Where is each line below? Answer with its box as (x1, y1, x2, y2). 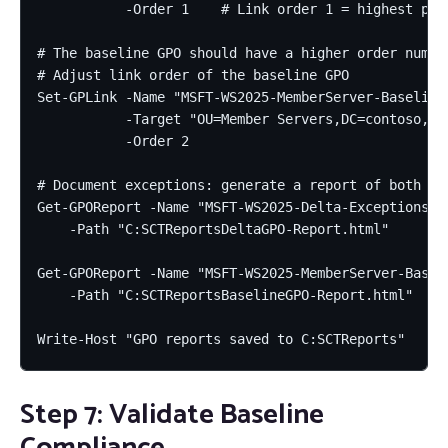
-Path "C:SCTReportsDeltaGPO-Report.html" (37, 220, 389, 237)
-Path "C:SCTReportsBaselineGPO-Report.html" (37, 286, 413, 303)
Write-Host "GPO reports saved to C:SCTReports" (37, 330, 405, 347)
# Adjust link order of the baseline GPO (37, 66, 349, 83)
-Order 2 (37, 132, 189, 149)
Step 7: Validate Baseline (20, 391, 324, 438)
